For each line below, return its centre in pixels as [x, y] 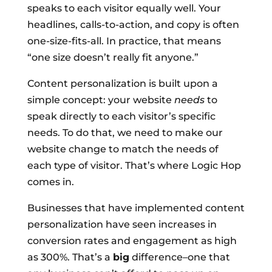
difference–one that [179, 257]
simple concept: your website [100, 100]
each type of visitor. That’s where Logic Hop [134, 165]
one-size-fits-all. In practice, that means [124, 41]
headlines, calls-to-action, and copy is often [133, 25]
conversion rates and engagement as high [132, 241]
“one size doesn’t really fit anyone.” [113, 57]
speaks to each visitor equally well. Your [124, 8]
